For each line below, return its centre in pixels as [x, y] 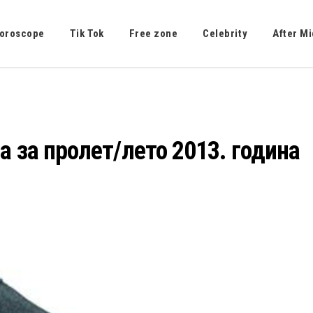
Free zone [153, 34]
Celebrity [225, 34]
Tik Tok [87, 34]
